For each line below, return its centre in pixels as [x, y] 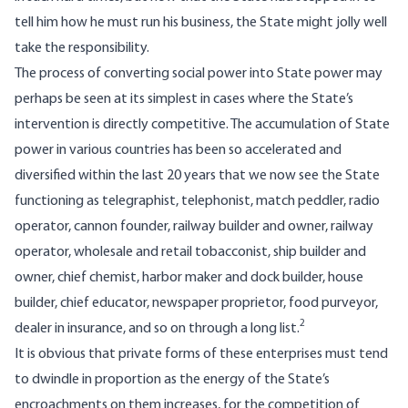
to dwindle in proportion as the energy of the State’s [172, 380]
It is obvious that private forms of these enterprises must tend [201, 355]
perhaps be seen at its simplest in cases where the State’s [184, 100]
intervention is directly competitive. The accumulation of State [202, 125]
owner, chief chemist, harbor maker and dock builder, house [189, 278]
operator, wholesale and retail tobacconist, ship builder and [190, 253]
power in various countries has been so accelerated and [178, 151]
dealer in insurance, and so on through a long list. [157, 329]
